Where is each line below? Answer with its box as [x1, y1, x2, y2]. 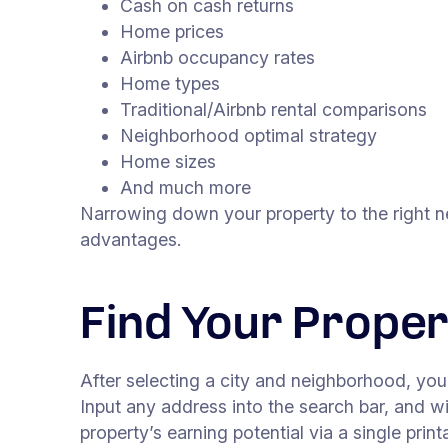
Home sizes [120, 151, 216, 173]
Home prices [120, 21, 224, 43]
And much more [120, 177, 251, 199]
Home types [120, 73, 220, 95]
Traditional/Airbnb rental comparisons [120, 99, 427, 121]
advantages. [80, 229, 182, 251]
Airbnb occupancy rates [120, 47, 315, 69]
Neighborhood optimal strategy [120, 125, 377, 147]
